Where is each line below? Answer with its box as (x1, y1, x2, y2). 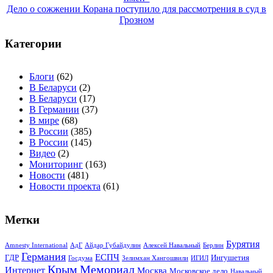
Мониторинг (29, 159, 83, 170)
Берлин (203, 241, 224, 249)
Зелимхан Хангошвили (122, 254, 188, 261)
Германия (21, 250, 66, 263)
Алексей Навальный (143, 241, 200, 249)
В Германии (29, 104, 79, 115)
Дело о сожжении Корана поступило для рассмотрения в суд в (7, 4, 266, 15)
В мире (29, 115, 59, 126)
